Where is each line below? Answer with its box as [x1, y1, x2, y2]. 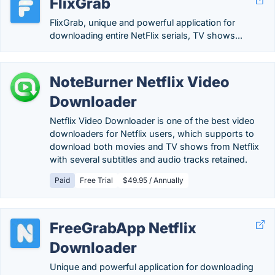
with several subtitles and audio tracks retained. [50, 154, 247, 165]
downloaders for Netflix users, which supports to [50, 128, 254, 139]
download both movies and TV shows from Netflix [50, 141, 259, 152]
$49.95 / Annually [123, 176, 184, 185]
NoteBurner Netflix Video [50, 73, 230, 91]
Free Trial [80, 176, 113, 185]
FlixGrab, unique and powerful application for [50, 17, 235, 28]
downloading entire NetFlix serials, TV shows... [50, 30, 242, 41]
